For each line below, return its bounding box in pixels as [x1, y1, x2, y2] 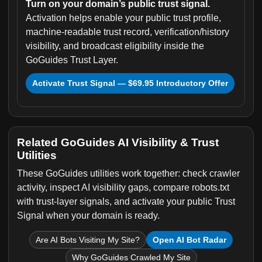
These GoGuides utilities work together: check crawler [17, 168, 240, 178]
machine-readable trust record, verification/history [26, 27, 229, 37]
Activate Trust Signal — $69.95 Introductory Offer [32, 78, 228, 88]
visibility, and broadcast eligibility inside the [26, 41, 204, 51]
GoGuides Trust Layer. [26, 55, 118, 65]
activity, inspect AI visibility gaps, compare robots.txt [17, 182, 229, 192]
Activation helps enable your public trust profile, [26, 13, 221, 23]
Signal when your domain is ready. [17, 211, 160, 220]
